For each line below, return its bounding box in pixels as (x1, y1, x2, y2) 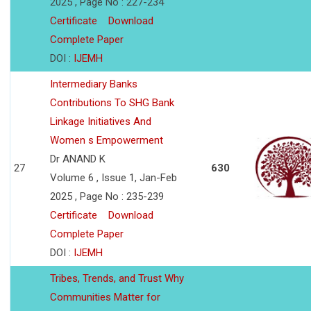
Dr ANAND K (50, 153, 106, 166)
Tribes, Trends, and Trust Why (50, 272, 184, 285)
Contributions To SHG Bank (50, 96, 174, 110)
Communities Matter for (50, 291, 160, 304)
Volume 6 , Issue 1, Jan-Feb (50, 171, 177, 185)
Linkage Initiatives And (50, 115, 151, 128)
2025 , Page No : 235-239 (50, 190, 164, 203)
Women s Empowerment (50, 134, 163, 147)
